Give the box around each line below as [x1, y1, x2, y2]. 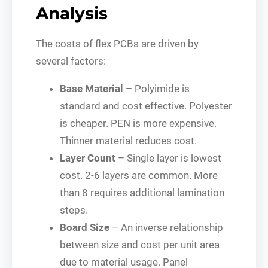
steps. [60, 203, 88, 216]
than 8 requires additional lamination [60, 186, 224, 199]
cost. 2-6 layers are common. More [60, 169, 218, 181]
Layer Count [60, 151, 115, 164]
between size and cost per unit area [60, 238, 220, 251]
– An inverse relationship [109, 221, 223, 233]
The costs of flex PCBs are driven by [36, 37, 199, 50]
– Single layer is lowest [115, 151, 221, 164]
